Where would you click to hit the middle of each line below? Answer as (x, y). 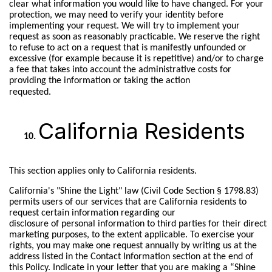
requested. (30, 93)
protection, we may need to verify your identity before (116, 15)
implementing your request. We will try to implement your (124, 26)
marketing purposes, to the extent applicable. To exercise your (131, 235)
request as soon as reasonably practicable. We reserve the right (134, 37)
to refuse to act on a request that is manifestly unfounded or (127, 48)
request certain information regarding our (92, 213)
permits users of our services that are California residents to (127, 202)
